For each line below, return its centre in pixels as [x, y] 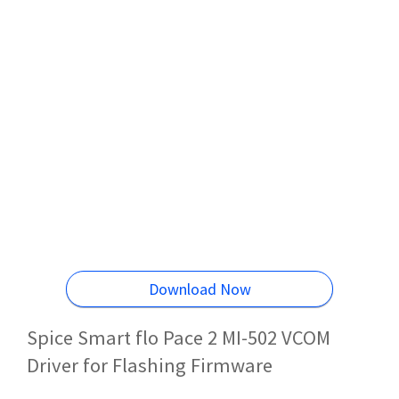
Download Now [199, 289]
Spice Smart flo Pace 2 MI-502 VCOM [179, 337]
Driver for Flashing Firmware [150, 365]
